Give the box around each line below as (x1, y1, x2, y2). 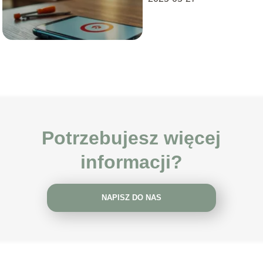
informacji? (80, 151, 183, 173)
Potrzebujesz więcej (42, 127, 221, 149)
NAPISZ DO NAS (101, 193, 161, 203)
